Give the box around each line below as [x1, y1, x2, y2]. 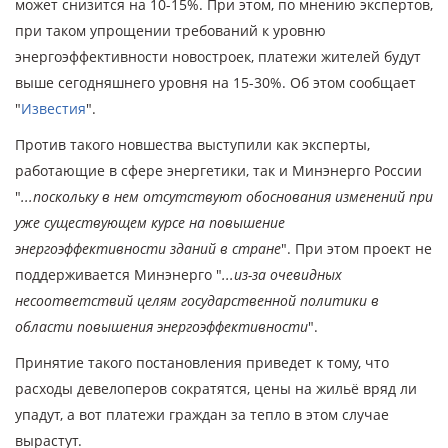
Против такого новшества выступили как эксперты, [15, 135, 370, 154]
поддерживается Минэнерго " [15, 265, 222, 284]
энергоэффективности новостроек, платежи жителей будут [15, 47, 421, 66]
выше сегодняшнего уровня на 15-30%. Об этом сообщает [15, 73, 416, 92]
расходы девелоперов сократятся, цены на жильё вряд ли [15, 379, 417, 398]
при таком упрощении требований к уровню [15, 21, 326, 40]
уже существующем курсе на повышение [15, 213, 285, 232]
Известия [21, 99, 86, 118]
